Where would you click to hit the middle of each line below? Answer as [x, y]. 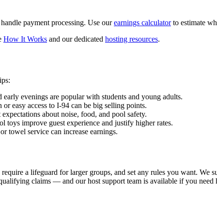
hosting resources [132, 39]
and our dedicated [76, 39]
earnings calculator [142, 22]
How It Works [25, 39]
